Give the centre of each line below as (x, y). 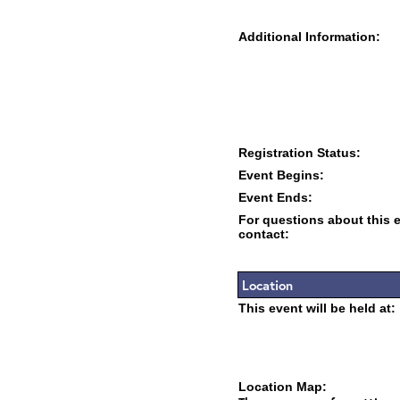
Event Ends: (275, 197)
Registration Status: (300, 153)
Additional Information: (309, 37)
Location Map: (283, 387)
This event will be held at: (317, 308)
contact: (264, 234)
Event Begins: (281, 175)
